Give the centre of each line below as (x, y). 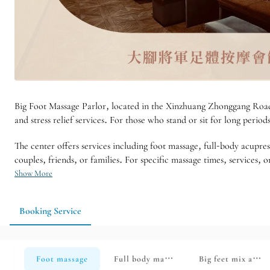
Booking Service (50, 211)
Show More (33, 173)
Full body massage (149, 259)
